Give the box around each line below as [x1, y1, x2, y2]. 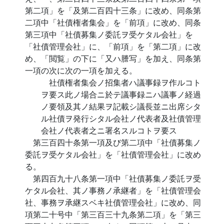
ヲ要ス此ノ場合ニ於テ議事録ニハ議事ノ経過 [41, 88, 201, 100]
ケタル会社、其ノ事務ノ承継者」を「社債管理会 [25, 184, 201, 196]
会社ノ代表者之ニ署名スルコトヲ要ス [41, 124, 177, 136]
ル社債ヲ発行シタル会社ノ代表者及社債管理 [41, 112, 201, 124]
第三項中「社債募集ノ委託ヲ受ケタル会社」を [25, 28, 193, 40]
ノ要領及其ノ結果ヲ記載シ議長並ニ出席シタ [41, 100, 201, 112]
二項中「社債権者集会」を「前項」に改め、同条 [25, 16, 201, 28]
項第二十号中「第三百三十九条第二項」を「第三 [25, 208, 201, 220]
